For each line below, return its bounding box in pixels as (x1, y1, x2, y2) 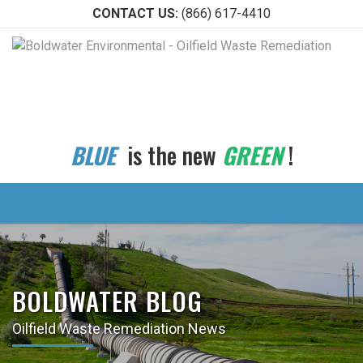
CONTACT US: (92, 6, 178, 21)
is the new (115, 139, 222, 172)
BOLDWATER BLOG (12, 282, 203, 319)
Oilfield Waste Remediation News (12, 320, 226, 337)
